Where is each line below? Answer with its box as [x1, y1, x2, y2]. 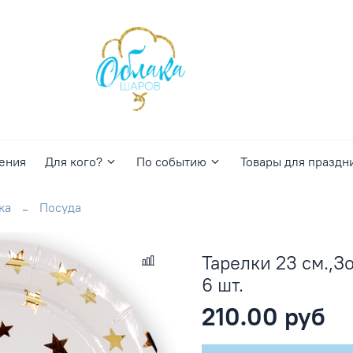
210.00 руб [202, 300, 325, 333]
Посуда [39, 199, 81, 215]
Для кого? [44, 154, 102, 170]
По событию [136, 154, 206, 170]
